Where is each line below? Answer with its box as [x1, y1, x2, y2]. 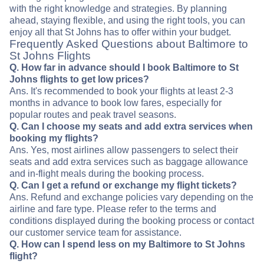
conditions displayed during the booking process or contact [9, 216, 254, 226]
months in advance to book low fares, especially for [9, 98, 222, 108]
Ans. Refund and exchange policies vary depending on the [9, 192, 253, 203]
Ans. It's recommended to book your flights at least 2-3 [9, 86, 233, 97]
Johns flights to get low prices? [9, 74, 149, 85]
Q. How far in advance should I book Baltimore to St [9, 62, 239, 73]
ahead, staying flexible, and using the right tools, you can [9, 15, 245, 26]
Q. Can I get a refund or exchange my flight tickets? [9, 180, 237, 191]
